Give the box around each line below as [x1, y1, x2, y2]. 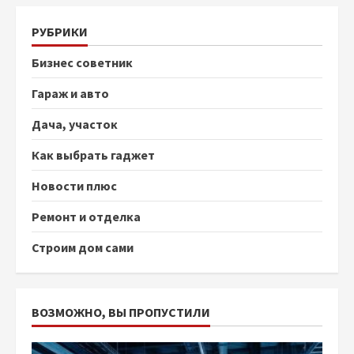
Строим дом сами [32, 239, 134, 255]
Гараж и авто [32, 85, 109, 101]
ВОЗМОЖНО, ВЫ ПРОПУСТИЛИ [32, 304, 210, 320]
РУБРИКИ [32, 24, 88, 40]
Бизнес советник [32, 55, 133, 70]
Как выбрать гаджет [32, 147, 155, 163]
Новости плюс [32, 178, 117, 194]
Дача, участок [32, 116, 118, 132]
